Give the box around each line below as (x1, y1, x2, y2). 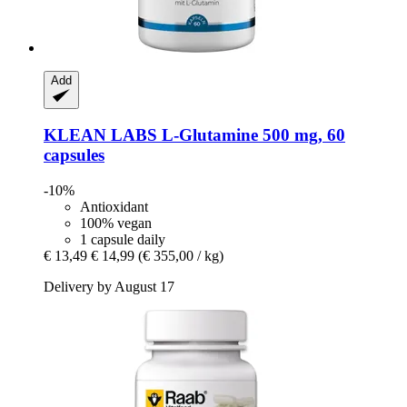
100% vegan (80, 214, 152, 231)
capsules (44, 145, 104, 165)
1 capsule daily (80, 231, 165, 247)
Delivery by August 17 (44, 278, 174, 294)
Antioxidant (80, 198, 148, 214)
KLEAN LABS (44, 125, 157, 145)
